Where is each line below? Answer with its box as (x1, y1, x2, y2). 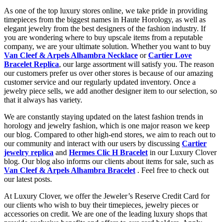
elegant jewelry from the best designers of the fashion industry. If (4, 24, 206, 33)
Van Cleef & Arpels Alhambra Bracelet (4, 166, 135, 174)
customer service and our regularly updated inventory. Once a (4, 77, 196, 86)
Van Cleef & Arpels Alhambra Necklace (4, 51, 138, 59)
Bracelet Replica (4, 59, 59, 68)
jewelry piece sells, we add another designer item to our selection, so (4, 86, 217, 95)
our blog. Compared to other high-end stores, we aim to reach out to (4, 130, 216, 139)
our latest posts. (4, 174, 52, 183)
